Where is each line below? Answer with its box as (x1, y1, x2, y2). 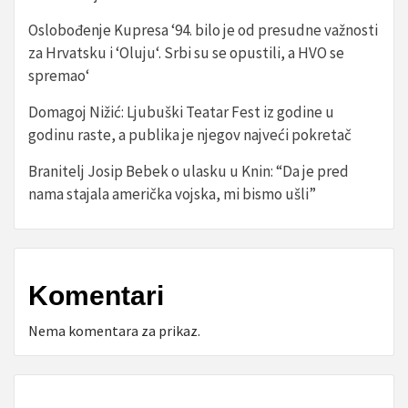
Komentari (28, 280, 164, 311)
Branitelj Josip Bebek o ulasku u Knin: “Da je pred (28, 161, 349, 181)
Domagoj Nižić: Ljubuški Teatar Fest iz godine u (28, 102, 334, 122)
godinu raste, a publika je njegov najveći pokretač (28, 125, 352, 145)
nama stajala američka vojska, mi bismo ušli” (28, 184, 316, 204)
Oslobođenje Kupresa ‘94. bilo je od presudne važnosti (28, 20, 378, 40)
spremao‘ (28, 66, 89, 86)
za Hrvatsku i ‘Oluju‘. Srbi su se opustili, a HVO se (28, 43, 344, 63)
